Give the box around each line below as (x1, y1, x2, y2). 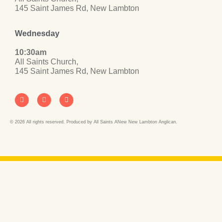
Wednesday (15, 29, 59, 38)
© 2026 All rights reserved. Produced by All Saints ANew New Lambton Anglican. (10, 119, 177, 124)
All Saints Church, (15, 57, 78, 66)
